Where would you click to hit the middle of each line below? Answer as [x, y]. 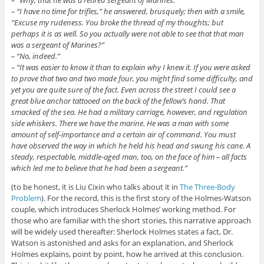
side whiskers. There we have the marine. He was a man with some [120, 123]
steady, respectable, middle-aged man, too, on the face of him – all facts [129, 156]
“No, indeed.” [38, 56]
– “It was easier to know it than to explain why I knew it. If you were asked [131, 67]
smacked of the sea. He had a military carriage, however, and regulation [129, 112]
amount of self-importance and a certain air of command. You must [123, 134]
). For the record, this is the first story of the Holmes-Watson [146, 198]
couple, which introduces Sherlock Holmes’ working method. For [123, 209]
